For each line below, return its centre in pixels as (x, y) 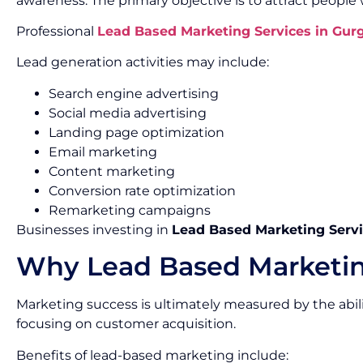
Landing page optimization (137, 132)
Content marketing (112, 171)
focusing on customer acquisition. (126, 324)
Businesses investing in (94, 229)
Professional (57, 31)
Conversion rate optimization (142, 190)
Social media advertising (128, 113)
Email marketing (103, 152)
